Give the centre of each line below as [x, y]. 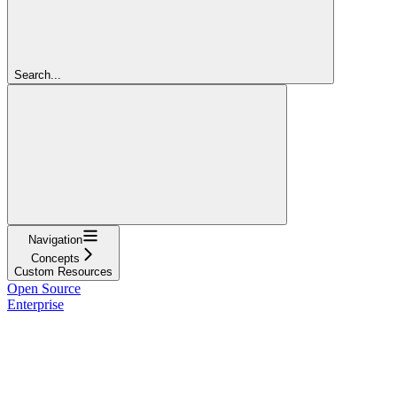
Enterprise [35, 304]
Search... [38, 74]
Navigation [55, 239]
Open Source [44, 288]
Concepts [55, 258]
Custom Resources [63, 271]
